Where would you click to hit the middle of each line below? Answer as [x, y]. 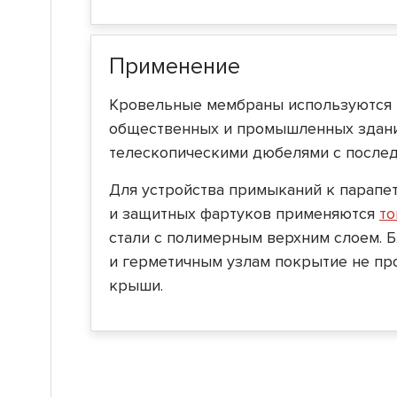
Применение [175, 66]
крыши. [136, 285]
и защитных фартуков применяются [244, 214]
